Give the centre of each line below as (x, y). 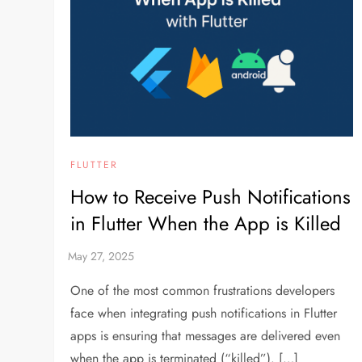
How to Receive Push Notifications (211, 197)
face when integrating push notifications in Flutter (204, 314)
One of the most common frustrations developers (203, 291)
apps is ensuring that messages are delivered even (206, 336)
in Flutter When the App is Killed (206, 224)
